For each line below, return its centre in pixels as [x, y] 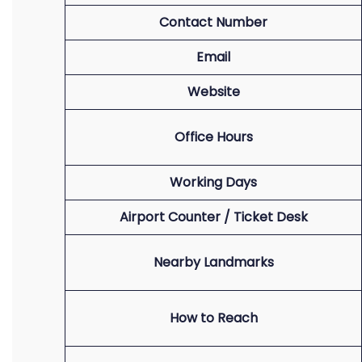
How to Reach [213, 318]
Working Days [213, 182]
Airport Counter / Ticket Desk [213, 217]
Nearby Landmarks [213, 262]
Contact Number [213, 22]
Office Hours [213, 137]
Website [213, 92]
